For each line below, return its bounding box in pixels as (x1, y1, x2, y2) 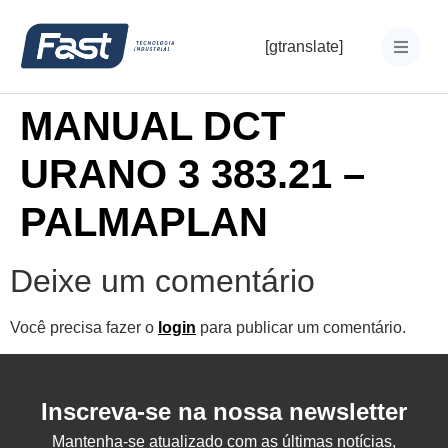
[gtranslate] (264, 37, 343, 55)
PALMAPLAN (20, 200, 268, 244)
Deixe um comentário (10, 263, 315, 299)
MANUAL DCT (20, 104, 285, 148)
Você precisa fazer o (10, 319, 158, 336)
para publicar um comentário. (196, 319, 406, 336)
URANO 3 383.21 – (20, 152, 365, 196)
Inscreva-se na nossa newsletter (41, 398, 407, 426)
